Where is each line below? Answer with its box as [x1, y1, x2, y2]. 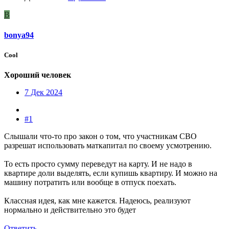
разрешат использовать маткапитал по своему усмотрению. [4, 141, 212, 150]
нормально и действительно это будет [4, 205, 136, 214]
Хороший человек [4, 70, 71, 79]
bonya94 [4, 30, 34, 39]
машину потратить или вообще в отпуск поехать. [4, 177, 176, 187]
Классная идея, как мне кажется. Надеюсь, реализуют [4, 196, 191, 205]
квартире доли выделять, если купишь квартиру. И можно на [4, 168, 217, 177]
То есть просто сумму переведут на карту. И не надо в [4, 159, 192, 168]
